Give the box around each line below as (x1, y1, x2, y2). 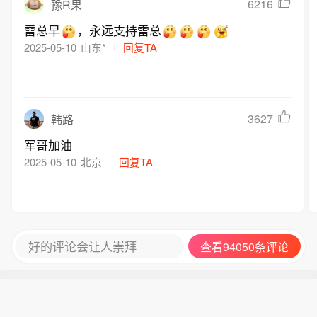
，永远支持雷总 (77, 21, 162, 39)
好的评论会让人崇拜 (28, 237, 137, 255)
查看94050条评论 (200, 238, 289, 255)
